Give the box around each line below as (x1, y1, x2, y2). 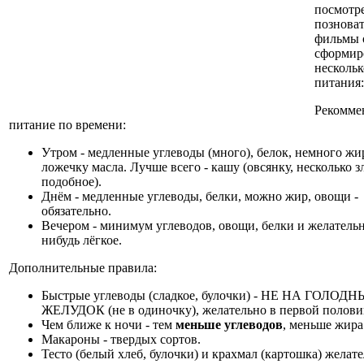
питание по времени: (9, 117, 126, 132)
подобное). (41, 174, 102, 188)
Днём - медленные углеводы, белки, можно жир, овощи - (41, 188, 358, 203)
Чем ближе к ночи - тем (41, 317, 175, 331)
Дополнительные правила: (9, 260, 157, 275)
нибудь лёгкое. (41, 232, 122, 247)
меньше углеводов (175, 317, 283, 331)
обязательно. (41, 203, 111, 218)
